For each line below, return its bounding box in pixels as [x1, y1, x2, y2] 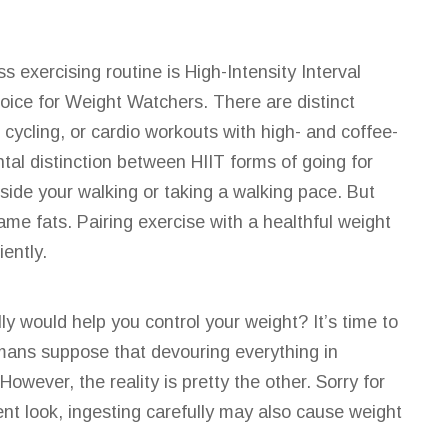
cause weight [291, 402, 402, 422]
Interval [296, 62, 361, 82]
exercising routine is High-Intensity [20, 62, 296, 82]
